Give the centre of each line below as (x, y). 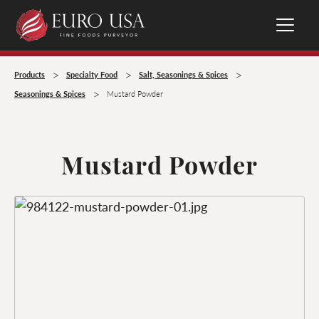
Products (30, 74)
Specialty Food (92, 74)
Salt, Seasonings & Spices (183, 74)
